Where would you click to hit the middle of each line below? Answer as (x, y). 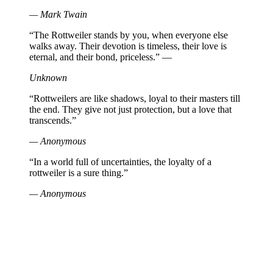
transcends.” (53, 121)
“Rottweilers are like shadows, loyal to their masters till (135, 99)
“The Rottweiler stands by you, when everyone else (129, 35)
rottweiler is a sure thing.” (79, 173)
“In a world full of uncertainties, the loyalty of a (120, 162)
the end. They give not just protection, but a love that (130, 110)
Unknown (48, 78)
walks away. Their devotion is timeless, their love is (128, 46)
